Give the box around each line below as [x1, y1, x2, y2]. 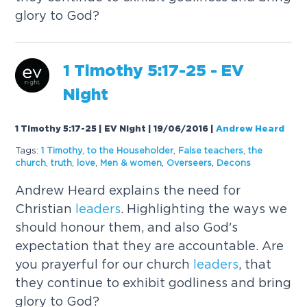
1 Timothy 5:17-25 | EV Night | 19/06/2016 [15, 125, 209, 134]
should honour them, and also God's [15, 221, 238, 234]
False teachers [178, 146, 244, 155]
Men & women [100, 158, 162, 167]
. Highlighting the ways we [121, 202, 288, 216]
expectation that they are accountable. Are [15, 239, 284, 253]
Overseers [167, 158, 212, 167]
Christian [15, 202, 76, 216]
